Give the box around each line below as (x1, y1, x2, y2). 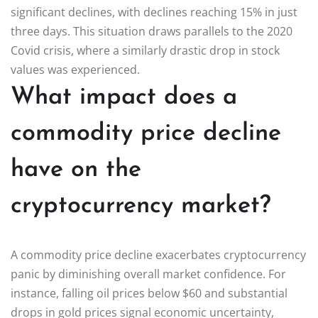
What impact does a (11, 84, 237, 110)
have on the (11, 157, 141, 182)
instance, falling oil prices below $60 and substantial (11, 285, 287, 301)
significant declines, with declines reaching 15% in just (11, 4, 297, 20)
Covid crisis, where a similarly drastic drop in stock (11, 42, 280, 58)
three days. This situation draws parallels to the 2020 (11, 23, 292, 39)
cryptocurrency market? (11, 193, 271, 219)
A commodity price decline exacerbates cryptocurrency (11, 246, 306, 263)
